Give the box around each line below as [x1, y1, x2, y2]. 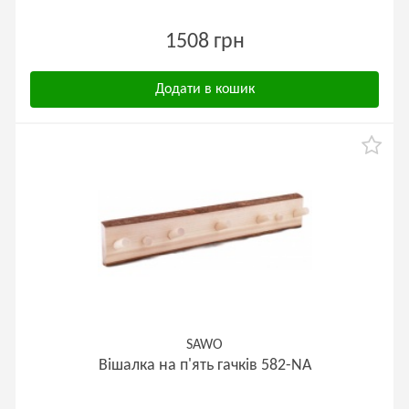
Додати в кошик [154, 82, 255, 97]
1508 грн [164, 31, 245, 53]
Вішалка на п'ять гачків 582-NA [98, 357, 311, 374]
